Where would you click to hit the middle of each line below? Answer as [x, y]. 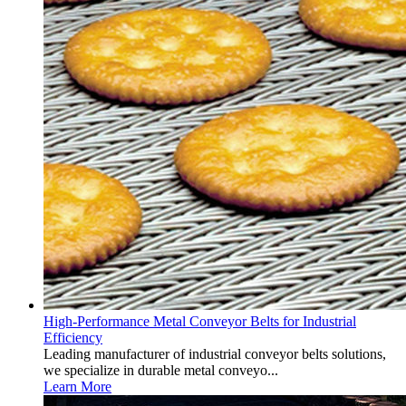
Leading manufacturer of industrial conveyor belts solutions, [215, 354]
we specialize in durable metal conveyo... [161, 370]
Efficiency [73, 338]
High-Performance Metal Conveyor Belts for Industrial [200, 321]
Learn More [77, 387]
